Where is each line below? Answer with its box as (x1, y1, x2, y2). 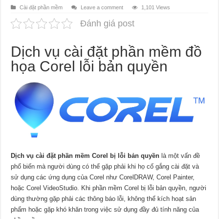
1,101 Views (141, 4, 171, 10)
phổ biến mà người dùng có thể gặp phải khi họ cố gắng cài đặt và (11, 163, 199, 171)
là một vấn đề (159, 152, 200, 160)
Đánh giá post (80, 18, 135, 28)
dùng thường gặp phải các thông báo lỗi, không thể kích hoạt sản (11, 195, 197, 203)
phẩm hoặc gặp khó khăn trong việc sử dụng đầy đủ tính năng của (11, 206, 199, 214)
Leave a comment (81, 4, 124, 10)
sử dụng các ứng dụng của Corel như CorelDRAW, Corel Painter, (11, 174, 195, 181)
